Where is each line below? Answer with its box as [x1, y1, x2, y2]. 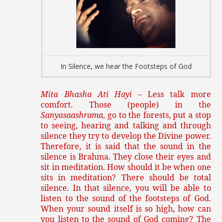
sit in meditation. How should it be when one [41, 161, 211, 172]
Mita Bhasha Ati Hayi [41, 88, 132, 100]
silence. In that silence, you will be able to [41, 182, 211, 193]
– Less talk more [131, 88, 211, 100]
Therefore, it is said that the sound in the [41, 140, 211, 152]
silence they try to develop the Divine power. [41, 130, 211, 141]
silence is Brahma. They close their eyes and [41, 151, 211, 162]
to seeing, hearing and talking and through [41, 119, 211, 131]
